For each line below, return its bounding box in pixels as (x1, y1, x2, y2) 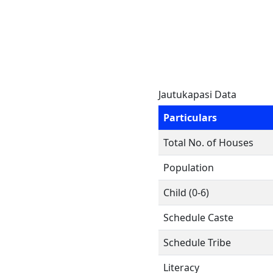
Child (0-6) (163, 186, 209, 199)
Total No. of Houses (163, 136, 253, 149)
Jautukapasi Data (158, 88, 236, 101)
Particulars (163, 111, 217, 124)
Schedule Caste (163, 211, 233, 224)
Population (163, 161, 214, 174)
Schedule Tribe (163, 236, 231, 249)
